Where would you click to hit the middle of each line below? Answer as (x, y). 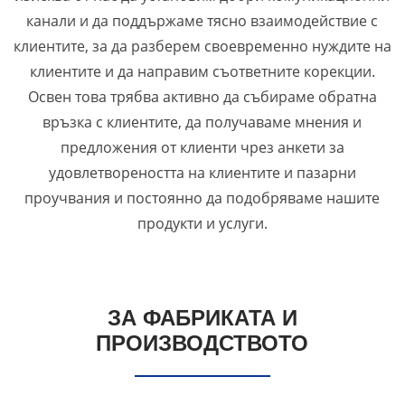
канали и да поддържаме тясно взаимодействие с (202, 21)
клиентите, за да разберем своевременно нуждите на (202, 47)
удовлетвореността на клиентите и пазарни (202, 173)
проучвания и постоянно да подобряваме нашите (202, 198)
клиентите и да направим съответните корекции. (202, 72)
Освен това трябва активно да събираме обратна (202, 97)
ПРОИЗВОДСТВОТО (202, 344)
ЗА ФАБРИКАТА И (202, 318)
